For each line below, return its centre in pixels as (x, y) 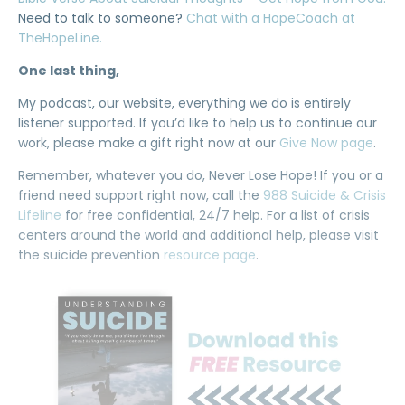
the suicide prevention (91, 255)
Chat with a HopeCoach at (271, 18)
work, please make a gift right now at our (149, 143)
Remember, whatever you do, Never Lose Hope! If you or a (201, 175)
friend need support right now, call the (141, 195)
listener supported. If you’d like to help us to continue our (198, 123)
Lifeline (42, 215)
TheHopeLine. (60, 38)
